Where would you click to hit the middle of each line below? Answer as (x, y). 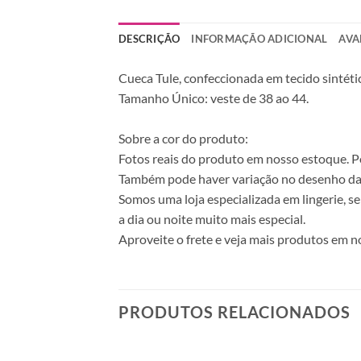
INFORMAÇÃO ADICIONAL (259, 38)
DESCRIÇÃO (149, 38)
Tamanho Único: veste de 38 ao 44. (214, 98)
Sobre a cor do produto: (183, 138)
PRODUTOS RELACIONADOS (234, 312)
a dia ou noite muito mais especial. (212, 218)
